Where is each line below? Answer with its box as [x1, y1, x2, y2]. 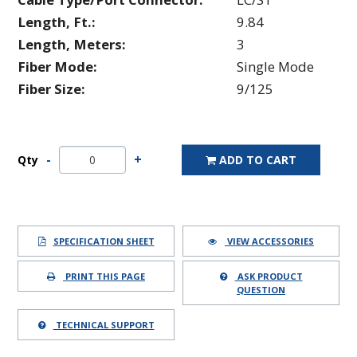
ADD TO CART [219, 152, 296, 168]
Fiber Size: [18, 80, 85, 99]
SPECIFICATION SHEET [53, 235, 155, 248]
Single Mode [237, 57, 314, 76]
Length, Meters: [18, 35, 126, 54]
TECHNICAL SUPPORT [53, 319, 155, 331]
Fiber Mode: [18, 57, 97, 76]
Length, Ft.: [18, 13, 96, 32]
